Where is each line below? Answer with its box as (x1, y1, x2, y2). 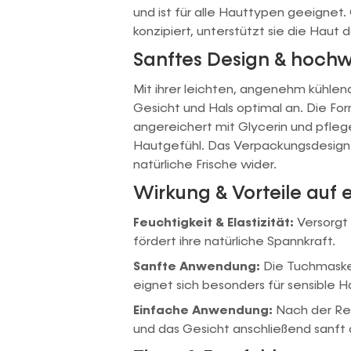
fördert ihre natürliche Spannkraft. (133, 236, 335, 248)
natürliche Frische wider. (133, 159, 277, 172)
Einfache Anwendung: (133, 305, 273, 317)
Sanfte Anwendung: (133, 261, 260, 273)
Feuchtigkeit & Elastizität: (133, 217, 294, 230)
